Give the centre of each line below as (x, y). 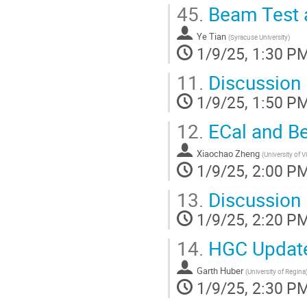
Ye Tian (211, 36)
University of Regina (277, 271)
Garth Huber (220, 270)
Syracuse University (259, 37)
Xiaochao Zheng (228, 153)
